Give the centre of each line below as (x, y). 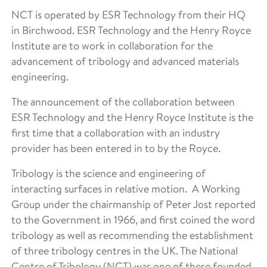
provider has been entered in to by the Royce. (116, 148)
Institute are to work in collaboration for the (112, 45)
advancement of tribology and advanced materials (125, 61)
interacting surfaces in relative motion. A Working (126, 188)
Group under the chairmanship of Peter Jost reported (133, 204)
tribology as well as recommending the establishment (132, 235)
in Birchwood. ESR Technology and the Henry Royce (131, 30)
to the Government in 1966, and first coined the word (133, 219)
